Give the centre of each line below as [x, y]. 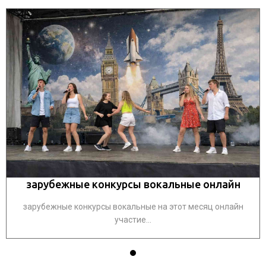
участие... [133, 220]
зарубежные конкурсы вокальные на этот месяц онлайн [133, 207]
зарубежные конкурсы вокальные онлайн [133, 184]
